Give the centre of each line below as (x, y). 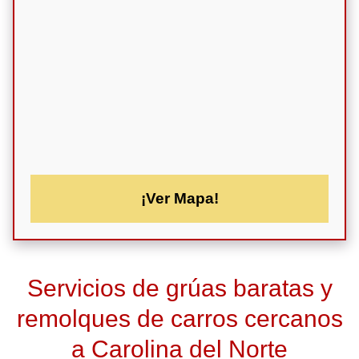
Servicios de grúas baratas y (179, 287)
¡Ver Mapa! (179, 199)
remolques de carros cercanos (179, 318)
